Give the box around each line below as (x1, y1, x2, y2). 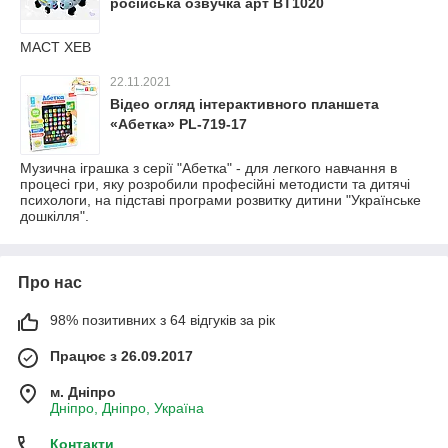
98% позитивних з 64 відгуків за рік (50, 312, 275, 328)
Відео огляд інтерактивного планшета (110, 96, 379, 112)
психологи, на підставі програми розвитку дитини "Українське (20, 192, 421, 208)
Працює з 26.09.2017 (50, 348, 193, 364)
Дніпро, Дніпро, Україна (50, 400, 204, 416)
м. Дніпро (50, 384, 116, 400)
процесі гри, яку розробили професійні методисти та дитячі (20, 176, 410, 192)
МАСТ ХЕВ (20, 39, 91, 55)
